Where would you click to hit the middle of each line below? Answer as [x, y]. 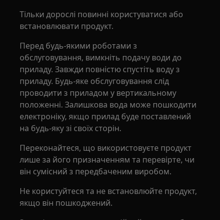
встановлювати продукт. [67, 26]
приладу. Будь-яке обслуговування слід [95, 81]
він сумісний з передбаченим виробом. [96, 171]
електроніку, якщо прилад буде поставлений [106, 116]
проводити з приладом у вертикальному [98, 93]
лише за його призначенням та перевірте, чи [107, 160]
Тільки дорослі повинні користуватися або [102, 14]
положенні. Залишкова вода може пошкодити [108, 105]
